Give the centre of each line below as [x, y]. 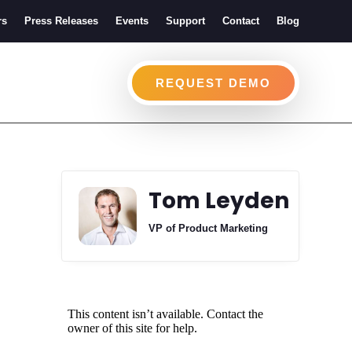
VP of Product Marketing [208, 229]
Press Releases [61, 21]
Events [132, 21]
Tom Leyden [218, 201]
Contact [240, 21]
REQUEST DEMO [213, 82]
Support [185, 21]
